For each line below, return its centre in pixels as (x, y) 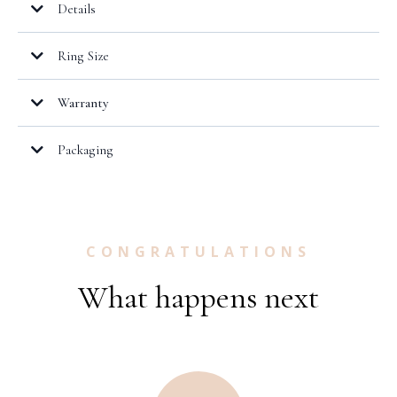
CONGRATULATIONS (198, 252)
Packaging (86, 150)
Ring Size (83, 56)
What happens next (198, 298)
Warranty (83, 103)
